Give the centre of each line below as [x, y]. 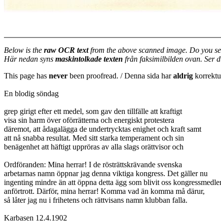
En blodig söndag [31, 93]
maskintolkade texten [89, 59]
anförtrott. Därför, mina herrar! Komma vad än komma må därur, [104, 191]
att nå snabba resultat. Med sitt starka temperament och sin [94, 138]
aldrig [183, 76]
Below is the [24, 50]
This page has [26, 76]
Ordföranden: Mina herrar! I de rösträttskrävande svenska [93, 165]
